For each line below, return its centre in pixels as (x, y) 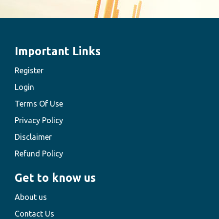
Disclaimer (33, 137)
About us (31, 197)
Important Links (58, 51)
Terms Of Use (39, 104)
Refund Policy (39, 154)
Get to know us (55, 178)
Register (29, 71)
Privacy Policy (39, 120)
